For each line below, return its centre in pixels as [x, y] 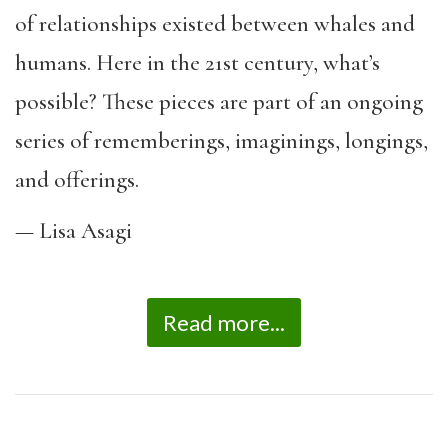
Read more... [224, 322]
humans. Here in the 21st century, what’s [197, 63]
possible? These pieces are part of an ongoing [219, 102]
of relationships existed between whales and [215, 24]
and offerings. [77, 180]
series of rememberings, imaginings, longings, [221, 141]
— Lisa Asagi [76, 230]
